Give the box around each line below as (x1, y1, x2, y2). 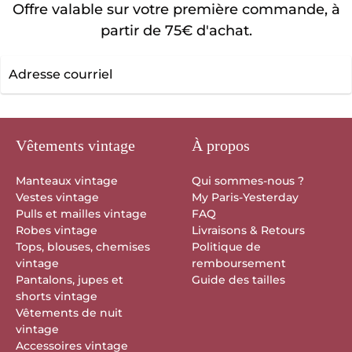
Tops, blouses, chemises (16, 239, 150, 254)
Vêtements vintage (16, 136, 135, 154)
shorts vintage (16, 288, 97, 303)
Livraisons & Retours (192, 222, 305, 237)
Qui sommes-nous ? (192, 173, 304, 188)
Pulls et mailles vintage (16, 206, 147, 221)
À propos (192, 136, 250, 154)
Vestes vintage (16, 189, 99, 204)
